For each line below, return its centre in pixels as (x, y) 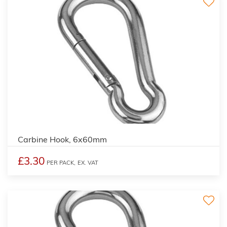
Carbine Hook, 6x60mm (62, 139)
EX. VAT (88, 162)
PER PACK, (61, 162)
